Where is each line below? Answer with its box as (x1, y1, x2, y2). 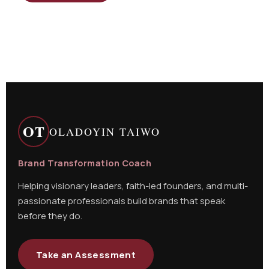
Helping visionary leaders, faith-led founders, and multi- (18, 180, 248, 192)
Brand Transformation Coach (18, 157, 151, 169)
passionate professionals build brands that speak (18, 195, 225, 207)
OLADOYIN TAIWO (49, 124, 160, 139)
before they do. (18, 210, 82, 222)
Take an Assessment (36, 249, 136, 261)
